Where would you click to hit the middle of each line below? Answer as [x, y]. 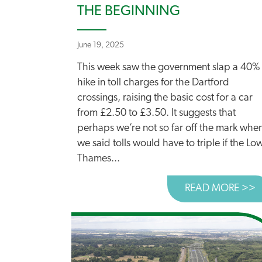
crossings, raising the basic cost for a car [165, 98]
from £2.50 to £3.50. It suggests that [156, 113]
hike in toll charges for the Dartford [153, 83]
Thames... [99, 159]
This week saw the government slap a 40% [169, 68]
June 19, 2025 [101, 45]
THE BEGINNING [129, 12]
